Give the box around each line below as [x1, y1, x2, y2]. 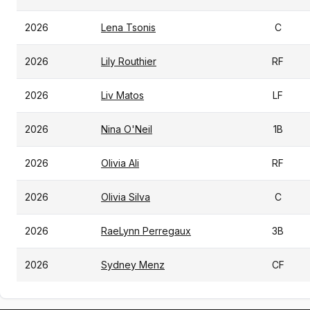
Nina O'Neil [101, 123, 152, 135]
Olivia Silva [101, 191, 150, 203]
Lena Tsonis [101, 21, 156, 33]
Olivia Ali [101, 157, 139, 169]
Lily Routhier [101, 55, 156, 67]
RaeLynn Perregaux [101, 225, 191, 237]
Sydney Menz [101, 259, 165, 271]
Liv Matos [101, 89, 144, 101]
